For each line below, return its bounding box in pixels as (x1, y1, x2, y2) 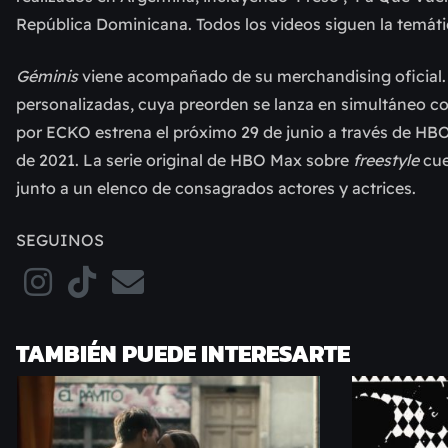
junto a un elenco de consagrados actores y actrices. (16, 178, 416, 198)
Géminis (16, 66, 78, 86)
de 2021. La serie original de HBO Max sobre (16, 150, 353, 170)
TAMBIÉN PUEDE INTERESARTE (16, 336, 350, 371)
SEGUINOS (16, 230, 104, 250)
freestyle (353, 150, 423, 170)
